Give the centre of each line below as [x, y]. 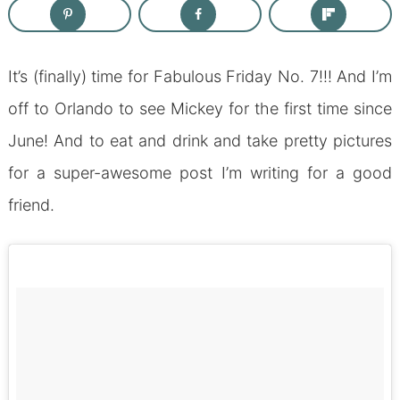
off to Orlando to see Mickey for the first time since [200, 108]
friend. [31, 204]
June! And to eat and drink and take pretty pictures [200, 140]
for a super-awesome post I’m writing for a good [200, 172]
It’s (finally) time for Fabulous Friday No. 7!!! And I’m [200, 76]
